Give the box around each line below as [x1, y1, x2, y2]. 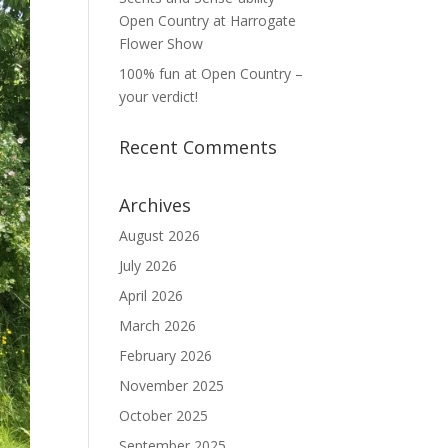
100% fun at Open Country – [119, 64, 304, 83]
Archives [119, 193, 192, 217]
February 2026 [119, 346, 213, 365]
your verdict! [119, 87, 199, 106]
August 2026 [119, 226, 201, 245]
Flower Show [119, 34, 204, 53]
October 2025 [119, 406, 209, 425]
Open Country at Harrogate [119, 11, 297, 30]
